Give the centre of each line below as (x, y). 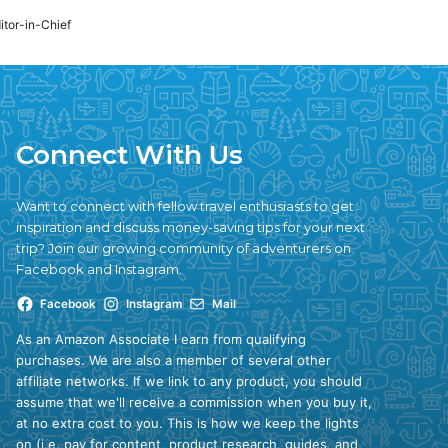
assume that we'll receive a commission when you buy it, (194, 401)
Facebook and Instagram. (99, 268)
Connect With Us (129, 154)
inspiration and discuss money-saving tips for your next (190, 226)
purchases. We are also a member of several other (173, 359)
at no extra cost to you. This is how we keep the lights (187, 422)
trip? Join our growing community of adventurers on (183, 247)
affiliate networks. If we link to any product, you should (189, 380)
